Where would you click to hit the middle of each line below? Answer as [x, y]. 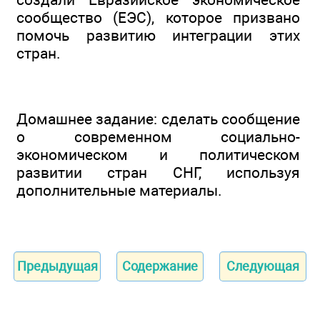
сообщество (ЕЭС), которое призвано [158, 17]
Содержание [160, 266]
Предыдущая [57, 266]
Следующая [263, 266]
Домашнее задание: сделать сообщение [158, 119]
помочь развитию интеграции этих [158, 35]
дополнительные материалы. [119, 191]
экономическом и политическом [158, 155]
